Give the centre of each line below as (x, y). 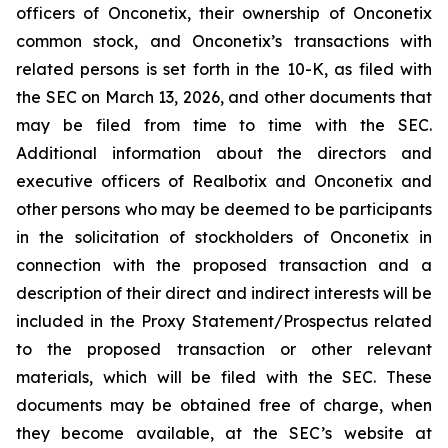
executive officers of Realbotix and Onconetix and (224, 181)
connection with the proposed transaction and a (224, 265)
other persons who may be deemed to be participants (224, 209)
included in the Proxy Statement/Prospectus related (224, 321)
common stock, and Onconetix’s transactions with (224, 41)
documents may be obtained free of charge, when (224, 405)
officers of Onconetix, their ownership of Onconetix (224, 13)
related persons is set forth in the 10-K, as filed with (224, 69)
